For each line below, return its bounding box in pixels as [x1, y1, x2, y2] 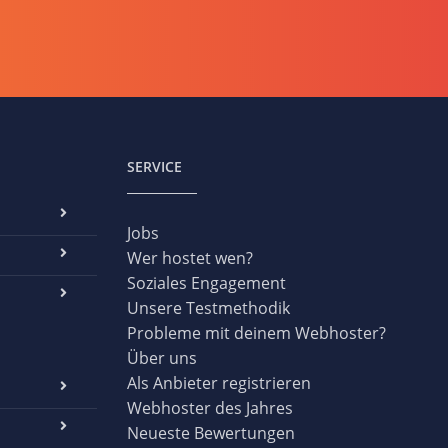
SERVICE [127, 157, 182, 176]
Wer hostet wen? [127, 247, 253, 269]
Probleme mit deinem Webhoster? [127, 322, 386, 344]
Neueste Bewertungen [127, 422, 295, 444]
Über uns [127, 347, 197, 369]
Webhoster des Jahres [127, 397, 293, 419]
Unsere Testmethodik [127, 297, 290, 319]
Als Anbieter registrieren [127, 372, 311, 394]
